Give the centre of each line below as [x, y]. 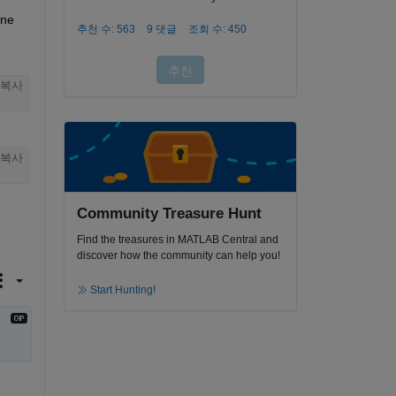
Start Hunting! [122, 290]
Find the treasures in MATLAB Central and [177, 240]
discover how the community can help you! [178, 256]
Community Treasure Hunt [169, 213]
